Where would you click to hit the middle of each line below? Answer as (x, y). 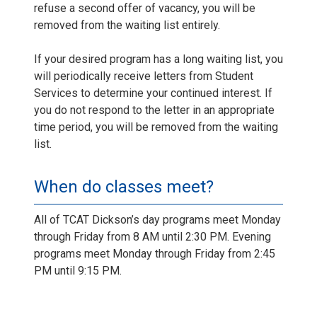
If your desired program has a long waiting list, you (158, 59)
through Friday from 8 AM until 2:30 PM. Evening (152, 236)
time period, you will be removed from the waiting (156, 127)
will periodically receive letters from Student (144, 76)
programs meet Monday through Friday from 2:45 (155, 253)
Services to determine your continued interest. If (153, 93)
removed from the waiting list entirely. (127, 25)
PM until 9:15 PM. (78, 270)
